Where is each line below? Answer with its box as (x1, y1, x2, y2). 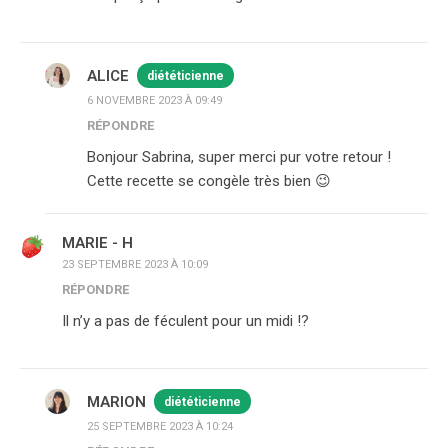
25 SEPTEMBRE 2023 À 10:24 (87, 420, 233, 434)
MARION (87, 392, 146, 411)
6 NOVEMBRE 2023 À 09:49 (87, 94, 222, 108)
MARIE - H (62, 234, 133, 253)
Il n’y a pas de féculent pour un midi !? (62, 312, 309, 331)
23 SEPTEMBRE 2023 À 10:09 (62, 258, 208, 272)
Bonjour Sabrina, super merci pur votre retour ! (87, 148, 391, 167)
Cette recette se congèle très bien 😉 (87, 172, 331, 191)
